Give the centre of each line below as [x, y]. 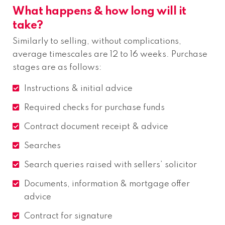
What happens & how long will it [99, 11]
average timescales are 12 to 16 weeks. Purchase [110, 54]
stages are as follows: [57, 67]
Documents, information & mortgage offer [107, 184]
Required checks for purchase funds [94, 107]
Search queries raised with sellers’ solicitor [110, 165]
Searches [42, 146]
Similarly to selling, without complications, [97, 41]
